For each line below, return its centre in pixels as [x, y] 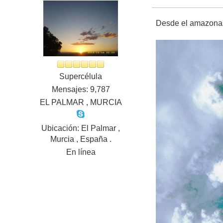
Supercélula [81, 77]
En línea [81, 152]
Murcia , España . [81, 139]
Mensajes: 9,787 [81, 90]
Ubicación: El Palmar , [81, 128]
